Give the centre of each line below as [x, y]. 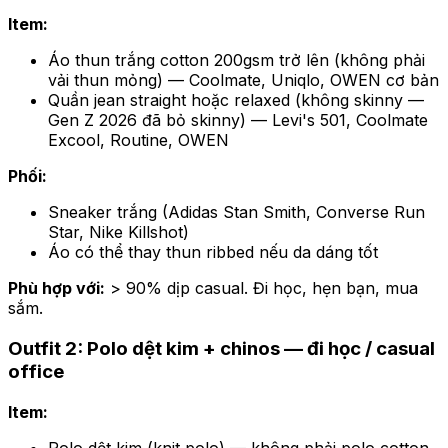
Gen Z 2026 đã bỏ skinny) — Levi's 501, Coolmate [238, 120]
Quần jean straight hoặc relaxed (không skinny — [236, 100]
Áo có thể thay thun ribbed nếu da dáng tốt [213, 252]
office [36, 371]
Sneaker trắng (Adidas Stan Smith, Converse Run [236, 212]
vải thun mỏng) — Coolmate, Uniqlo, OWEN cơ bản [243, 80]
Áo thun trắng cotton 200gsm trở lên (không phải [236, 60]
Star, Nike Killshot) [118, 232]
